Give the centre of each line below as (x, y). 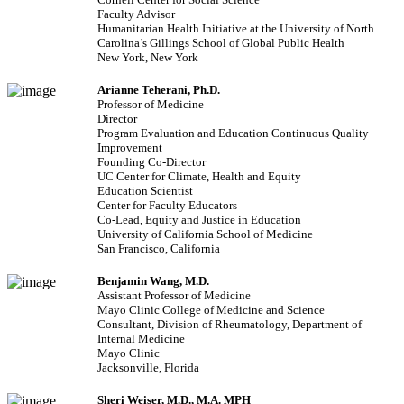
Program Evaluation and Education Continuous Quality (233, 133)
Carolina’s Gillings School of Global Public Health (221, 43)
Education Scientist (145, 191)
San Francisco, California (159, 249)
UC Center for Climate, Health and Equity (199, 177)
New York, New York (148, 58)
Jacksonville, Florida (148, 368)
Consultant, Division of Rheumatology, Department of (230, 325)
